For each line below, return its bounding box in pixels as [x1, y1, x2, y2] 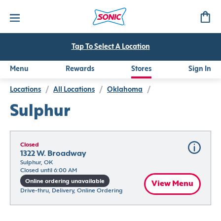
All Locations [53, 87, 95, 93]
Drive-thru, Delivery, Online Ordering [20, 187, 122, 194]
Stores [131, 66, 151, 73]
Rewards [66, 66, 94, 73]
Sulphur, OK [20, 160, 53, 166]
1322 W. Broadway [20, 150, 86, 158]
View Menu [151, 180, 193, 188]
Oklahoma [107, 87, 143, 93]
